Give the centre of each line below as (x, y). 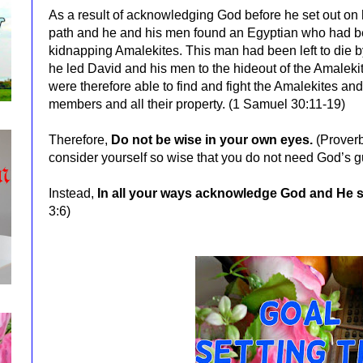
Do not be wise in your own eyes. (214, 139)
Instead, (73, 193)
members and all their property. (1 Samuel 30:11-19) (197, 104)
